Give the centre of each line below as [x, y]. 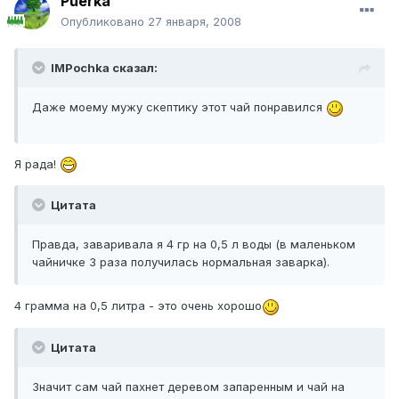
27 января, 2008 [195, 22]
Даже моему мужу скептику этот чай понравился [179, 107]
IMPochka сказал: [104, 68]
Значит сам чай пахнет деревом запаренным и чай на [188, 386]
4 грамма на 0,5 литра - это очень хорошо [138, 306]
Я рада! [37, 163]
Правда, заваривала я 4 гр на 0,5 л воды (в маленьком [194, 244]
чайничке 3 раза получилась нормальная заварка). [181, 262]
